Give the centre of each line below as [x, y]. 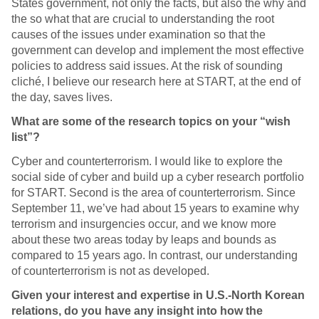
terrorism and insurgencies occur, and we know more [144, 224]
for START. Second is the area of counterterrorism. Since [153, 193]
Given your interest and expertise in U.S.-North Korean [158, 296]
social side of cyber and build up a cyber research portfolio [158, 177]
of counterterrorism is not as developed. [110, 271]
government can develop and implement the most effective [158, 51]
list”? [26, 137]
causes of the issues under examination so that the [138, 35]
